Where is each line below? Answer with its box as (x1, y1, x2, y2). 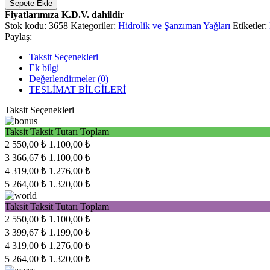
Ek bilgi (29, 62, 59, 73)
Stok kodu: (5, 20, 49, 31)
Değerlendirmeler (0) (29, 73, 108, 84)
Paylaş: (5, 31, 32, 42)
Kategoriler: (71, 20, 116, 31)
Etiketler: (233, 20, 267, 31)
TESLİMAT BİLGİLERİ (29, 84, 126, 95)
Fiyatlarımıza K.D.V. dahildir (5, 9, 124, 20)
